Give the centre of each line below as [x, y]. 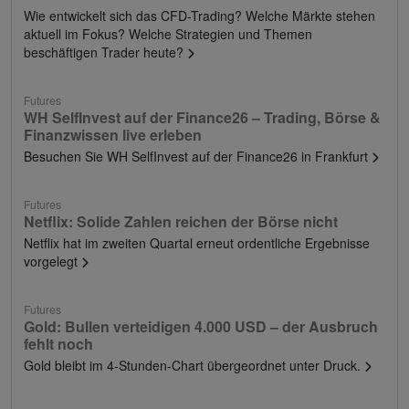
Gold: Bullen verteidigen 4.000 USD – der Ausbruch [201, 326]
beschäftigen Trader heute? [105, 52]
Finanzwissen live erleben [113, 134]
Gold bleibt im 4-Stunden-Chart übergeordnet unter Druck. [194, 365]
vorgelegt [52, 261]
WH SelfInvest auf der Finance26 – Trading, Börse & [202, 117]
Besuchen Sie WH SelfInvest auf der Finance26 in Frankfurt [198, 156]
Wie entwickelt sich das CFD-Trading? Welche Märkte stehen [199, 15]
